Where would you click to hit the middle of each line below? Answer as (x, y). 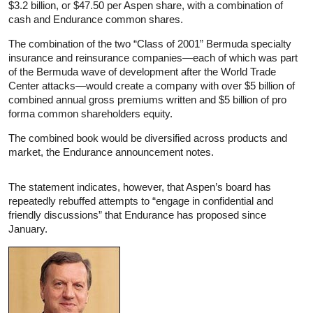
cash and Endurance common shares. (96, 19)
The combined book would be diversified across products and (148, 138)
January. (28, 228)
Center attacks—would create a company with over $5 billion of (152, 85)
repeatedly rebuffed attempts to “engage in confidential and (141, 201)
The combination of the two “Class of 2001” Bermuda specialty (150, 43)
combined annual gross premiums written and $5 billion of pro (147, 99)
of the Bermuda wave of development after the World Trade (142, 71)
